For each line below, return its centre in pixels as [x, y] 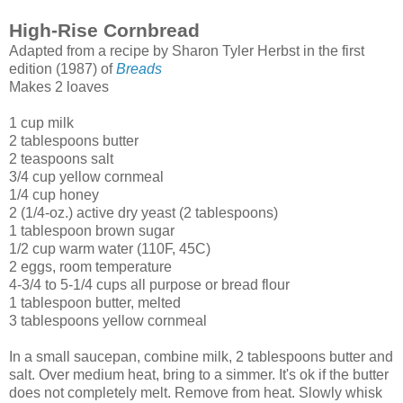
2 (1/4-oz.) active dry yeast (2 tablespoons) [143, 212]
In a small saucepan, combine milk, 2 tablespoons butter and [201, 356]
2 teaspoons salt [61, 158]
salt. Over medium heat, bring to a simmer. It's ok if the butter [199, 374]
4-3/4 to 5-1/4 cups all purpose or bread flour [149, 284]
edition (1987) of [63, 68]
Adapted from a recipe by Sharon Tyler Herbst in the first [187, 50]
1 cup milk [41, 122]
